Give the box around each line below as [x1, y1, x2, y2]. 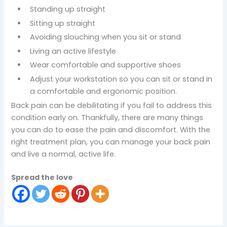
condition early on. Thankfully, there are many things [11, 112, 204, 123]
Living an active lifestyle [29, 46, 116, 56]
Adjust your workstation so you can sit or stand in [29, 74, 212, 85]
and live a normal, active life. [11, 148, 116, 159]
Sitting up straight [29, 18, 95, 28]
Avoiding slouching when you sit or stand [29, 32, 181, 43]
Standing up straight [29, 4, 105, 14]
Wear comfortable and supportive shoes [29, 60, 181, 70]
